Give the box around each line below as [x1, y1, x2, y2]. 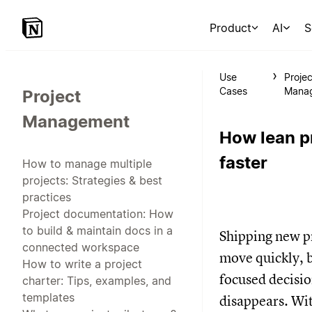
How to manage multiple [22, 156, 152, 171]
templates [22, 290, 75, 304]
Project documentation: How [22, 206, 173, 221]
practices [22, 189, 71, 204]
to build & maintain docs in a [22, 223, 173, 237]
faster [219, 152, 267, 173]
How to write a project [22, 256, 142, 271]
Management [22, 111, 130, 132]
